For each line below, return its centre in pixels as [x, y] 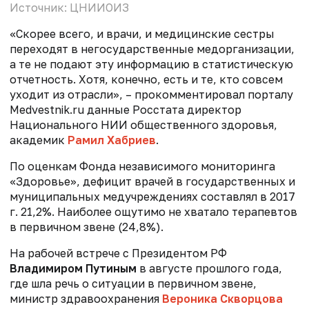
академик [39, 140]
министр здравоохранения [86, 298]
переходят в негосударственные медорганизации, [152, 49]
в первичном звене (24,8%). [87, 227]
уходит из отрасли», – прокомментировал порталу [151, 94]
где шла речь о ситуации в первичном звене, [133, 283]
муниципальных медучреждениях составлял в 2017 [152, 196]
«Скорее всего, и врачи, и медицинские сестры [142, 33]
